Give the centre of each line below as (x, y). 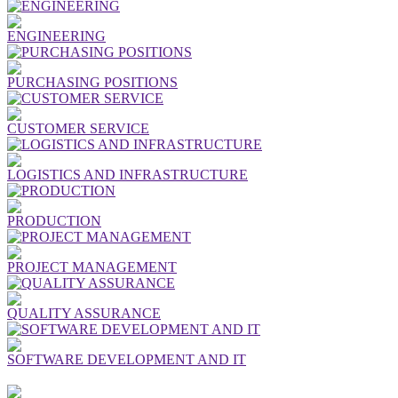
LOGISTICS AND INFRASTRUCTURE (127, 174)
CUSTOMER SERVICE (78, 128)
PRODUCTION (54, 220)
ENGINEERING (56, 36)
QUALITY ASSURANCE (84, 313)
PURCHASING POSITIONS (92, 82)
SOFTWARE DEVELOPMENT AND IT (127, 359)
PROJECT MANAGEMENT (92, 267)
